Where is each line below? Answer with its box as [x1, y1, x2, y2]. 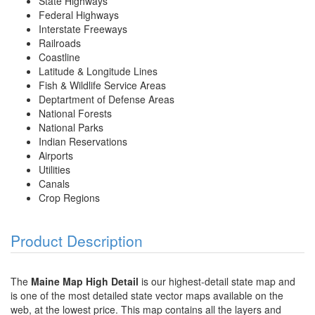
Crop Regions [39, 191, 100, 205]
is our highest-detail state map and [139, 274, 295, 289]
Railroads [39, 36, 81, 51]
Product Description [11, 230, 143, 252]
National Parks [39, 120, 103, 135]
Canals [39, 176, 70, 191]
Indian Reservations [39, 134, 127, 149]
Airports [39, 148, 73, 163]
